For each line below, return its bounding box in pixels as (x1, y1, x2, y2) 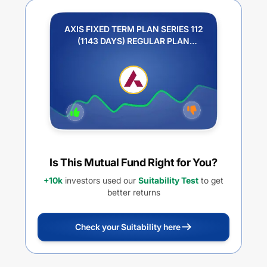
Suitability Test (138, 175, 198, 185)
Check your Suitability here (74, 222, 181, 232)
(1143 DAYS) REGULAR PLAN (77, 36, 190, 46)
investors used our (63, 175, 136, 185)
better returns (107, 187, 160, 197)
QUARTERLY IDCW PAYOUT (79, 48, 188, 58)
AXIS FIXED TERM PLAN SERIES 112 (64, 24, 203, 34)
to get (198, 175, 223, 185)
